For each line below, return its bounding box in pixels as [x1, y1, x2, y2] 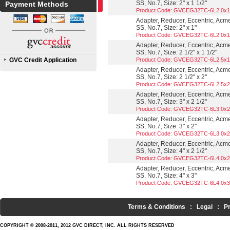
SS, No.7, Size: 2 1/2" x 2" [136, 73, 207, 81]
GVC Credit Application [9, 56, 76, 64]
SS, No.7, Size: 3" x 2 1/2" [136, 98, 207, 105]
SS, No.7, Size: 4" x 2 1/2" [136, 147, 207, 155]
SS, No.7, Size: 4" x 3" [136, 172, 197, 179]
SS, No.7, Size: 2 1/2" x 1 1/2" [136, 49, 217, 56]
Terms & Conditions [128, 203, 185, 210]
